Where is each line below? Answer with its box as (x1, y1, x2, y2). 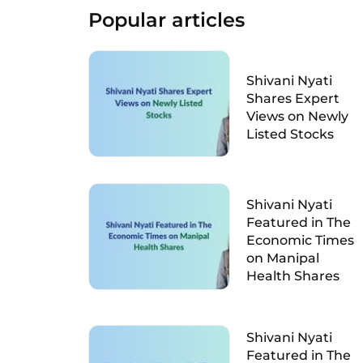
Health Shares (246, 268, 340, 284)
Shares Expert (246, 91, 340, 106)
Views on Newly (246, 109, 348, 124)
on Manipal (246, 250, 319, 266)
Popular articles (88, 8, 245, 32)
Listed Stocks (246, 126, 334, 142)
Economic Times (246, 233, 354, 248)
